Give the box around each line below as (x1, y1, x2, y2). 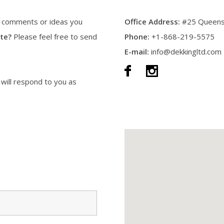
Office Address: (124, 16, 182, 26)
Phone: (124, 31, 149, 41)
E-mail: (124, 46, 149, 56)
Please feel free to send (11, 31, 97, 41)
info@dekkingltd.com (149, 46, 221, 56)
